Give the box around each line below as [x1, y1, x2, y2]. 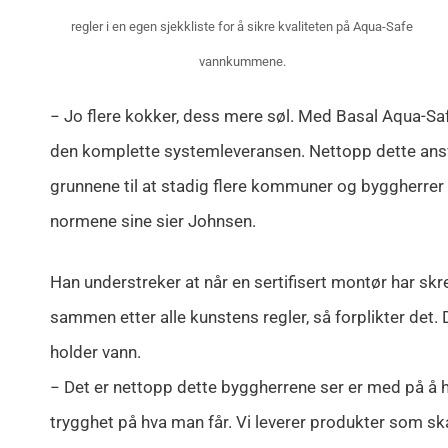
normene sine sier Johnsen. [50, 211, 256, 232]
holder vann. [50, 341, 141, 362]
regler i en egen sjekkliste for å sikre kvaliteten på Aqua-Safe [71, 19, 414, 35]
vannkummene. [198, 54, 286, 70]
